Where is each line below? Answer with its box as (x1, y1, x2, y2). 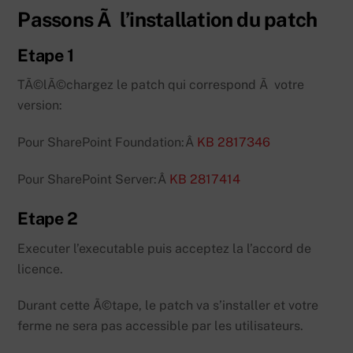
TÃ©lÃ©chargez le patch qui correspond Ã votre (17, 77, 305, 93)
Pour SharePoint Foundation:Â (17, 135, 198, 150)
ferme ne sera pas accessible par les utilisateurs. (17, 318, 304, 334)
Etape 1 (17, 44, 74, 65)
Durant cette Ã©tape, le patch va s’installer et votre (17, 298, 319, 314)
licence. (17, 261, 64, 277)
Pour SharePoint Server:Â (17, 172, 170, 187)
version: (17, 98, 63, 113)
